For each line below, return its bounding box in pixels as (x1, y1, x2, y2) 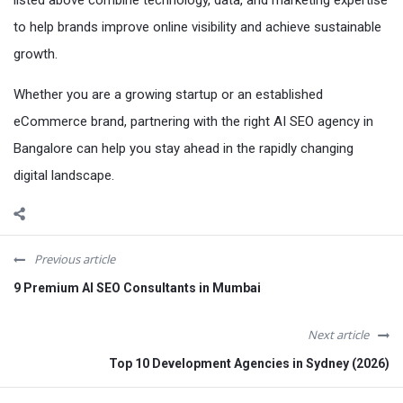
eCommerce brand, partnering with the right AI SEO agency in (13, 112, 373, 130)
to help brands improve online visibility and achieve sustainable (13, 18, 381, 35)
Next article (308, 326, 369, 343)
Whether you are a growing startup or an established (13, 85, 323, 103)
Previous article (34, 250, 115, 267)
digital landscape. (13, 166, 114, 184)
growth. (13, 45, 58, 62)
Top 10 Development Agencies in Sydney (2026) (109, 355, 390, 371)
